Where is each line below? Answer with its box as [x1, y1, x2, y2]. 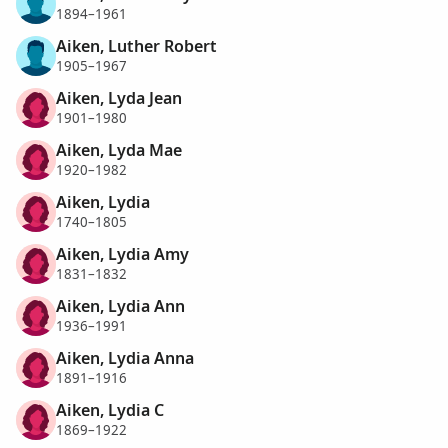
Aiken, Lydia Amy [56, 242, 189, 265]
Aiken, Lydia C [56, 398, 164, 421]
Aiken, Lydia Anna [56, 346, 194, 369]
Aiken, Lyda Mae [56, 138, 182, 161]
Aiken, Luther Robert [56, 34, 217, 57]
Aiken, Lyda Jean [56, 86, 182, 109]
